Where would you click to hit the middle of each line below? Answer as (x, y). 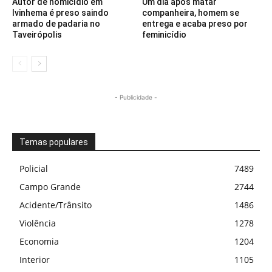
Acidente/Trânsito (56, 205)
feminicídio (164, 34)
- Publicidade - (136, 97)
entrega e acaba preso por (195, 23)
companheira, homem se (191, 12)
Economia (39, 241)
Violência (38, 223)
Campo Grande (50, 186)
